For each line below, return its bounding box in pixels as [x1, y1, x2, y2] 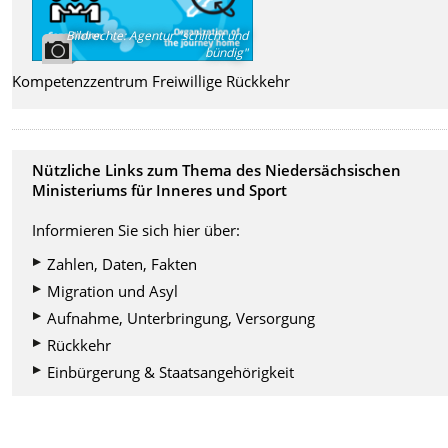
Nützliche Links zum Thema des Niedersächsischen [32, 160, 402, 181]
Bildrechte [66, 26, 124, 44]
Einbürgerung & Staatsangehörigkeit [47, 362, 295, 383]
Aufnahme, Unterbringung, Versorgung [47, 308, 316, 329]
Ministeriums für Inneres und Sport [32, 180, 288, 201]
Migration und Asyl [47, 281, 179, 302]
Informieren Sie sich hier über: [32, 220, 241, 241]
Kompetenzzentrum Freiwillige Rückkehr [12, 70, 291, 91]
